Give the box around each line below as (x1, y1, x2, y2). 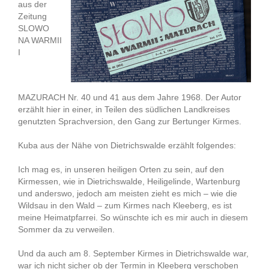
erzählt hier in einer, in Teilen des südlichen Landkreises (18, 104, 230, 114)
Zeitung (18, 11, 47, 21)
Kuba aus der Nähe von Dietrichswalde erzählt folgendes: (18, 141, 236, 150)
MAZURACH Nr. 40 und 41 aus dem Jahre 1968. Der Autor (18, 92, 241, 102)
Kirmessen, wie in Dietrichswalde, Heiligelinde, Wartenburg (18, 177, 240, 186)
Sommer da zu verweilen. (18, 225, 115, 234)
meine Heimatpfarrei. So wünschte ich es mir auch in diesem (18, 213, 248, 222)
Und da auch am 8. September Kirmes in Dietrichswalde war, (18, 249, 249, 258)
